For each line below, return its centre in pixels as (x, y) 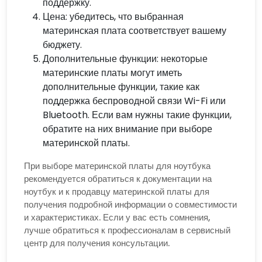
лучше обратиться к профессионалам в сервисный (127, 230)
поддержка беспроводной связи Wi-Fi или (134, 101)
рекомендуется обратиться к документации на (118, 178)
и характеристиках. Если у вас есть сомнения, (117, 217)
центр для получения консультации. (96, 243)
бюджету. (62, 44)
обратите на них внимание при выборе (127, 129)
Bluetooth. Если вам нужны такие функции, (137, 115)
